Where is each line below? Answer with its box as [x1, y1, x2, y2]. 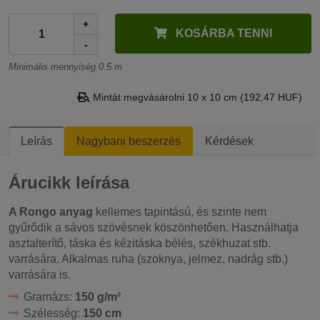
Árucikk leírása [9, 172, 129, 192]
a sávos [55, 221, 94, 234]
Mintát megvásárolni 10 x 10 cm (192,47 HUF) [90, 91, 302, 103]
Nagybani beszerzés [76, 134, 181, 147]
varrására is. [9, 268, 71, 281]
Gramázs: [23, 290, 75, 303]
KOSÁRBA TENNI [173, 27, 273, 40]
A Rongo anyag [9, 205, 93, 218]
